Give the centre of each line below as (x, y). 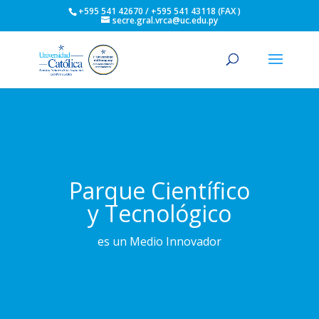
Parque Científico (159, 190)
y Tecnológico (159, 213)
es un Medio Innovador (159, 241)
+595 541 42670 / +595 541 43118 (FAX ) (160, 11)
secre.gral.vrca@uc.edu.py (165, 20)
